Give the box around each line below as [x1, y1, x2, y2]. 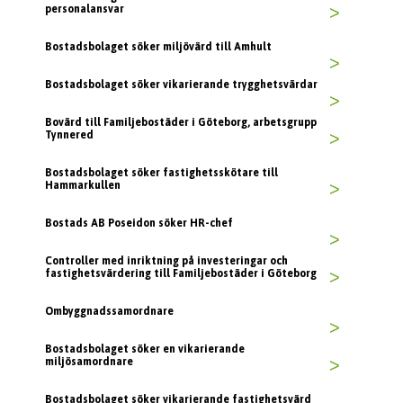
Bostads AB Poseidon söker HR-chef [45, 217, 233, 230]
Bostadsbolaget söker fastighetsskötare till [45, 166, 278, 180]
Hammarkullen [45, 179, 121, 193]
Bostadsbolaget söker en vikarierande [45, 343, 245, 356]
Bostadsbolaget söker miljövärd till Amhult [45, 40, 272, 54]
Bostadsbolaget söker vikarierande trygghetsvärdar [45, 78, 318, 92]
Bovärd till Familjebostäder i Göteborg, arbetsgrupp [45, 116, 317, 130]
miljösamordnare [45, 355, 133, 369]
